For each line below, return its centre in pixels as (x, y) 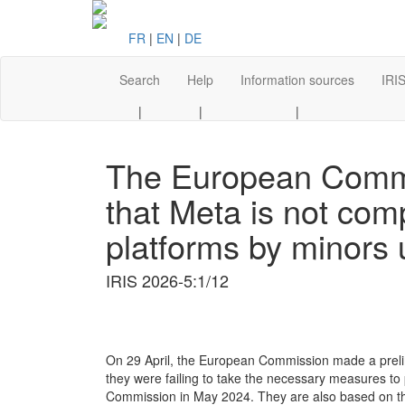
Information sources (297, 80)
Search (140, 80)
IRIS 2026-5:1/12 (167, 280)
